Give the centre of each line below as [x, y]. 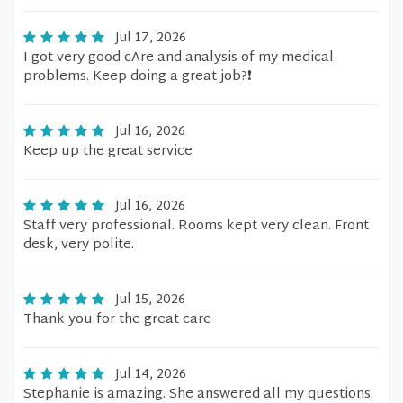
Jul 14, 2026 [151, 375]
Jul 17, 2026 [151, 38]
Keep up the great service [108, 152]
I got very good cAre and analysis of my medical [179, 58]
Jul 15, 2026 [150, 300]
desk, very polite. [79, 245]
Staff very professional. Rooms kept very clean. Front [196, 226]
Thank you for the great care [117, 320]
